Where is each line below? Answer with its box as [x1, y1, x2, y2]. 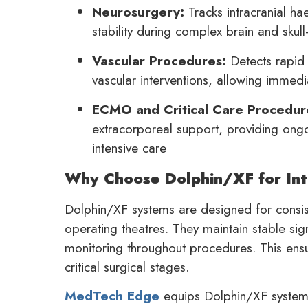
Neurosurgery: [92, 1, 185, 21]
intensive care [92, 137, 167, 157]
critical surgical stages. [65, 256, 190, 276]
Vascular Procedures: [92, 50, 227, 70]
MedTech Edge [65, 286, 160, 306]
